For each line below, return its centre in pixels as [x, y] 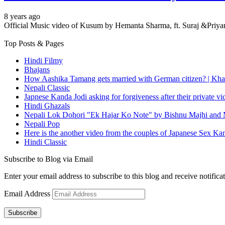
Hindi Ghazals [47, 105]
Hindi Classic [45, 142]
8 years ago [22, 16]
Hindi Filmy [43, 60]
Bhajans [37, 69]
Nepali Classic [47, 87]
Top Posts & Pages [34, 43]
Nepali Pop [42, 124]
